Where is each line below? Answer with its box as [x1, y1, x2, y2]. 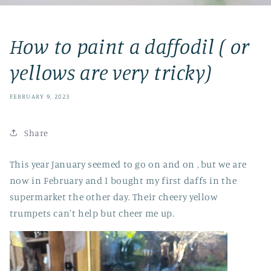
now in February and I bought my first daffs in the [9, 175, 237, 187]
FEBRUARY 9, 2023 [9, 92, 70, 100]
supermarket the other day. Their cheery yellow [9, 191, 218, 203]
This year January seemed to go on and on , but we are [9, 158, 247, 171]
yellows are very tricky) [9, 59, 212, 85]
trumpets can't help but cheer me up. [9, 207, 175, 220]
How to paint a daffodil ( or [9, 33, 250, 59]
